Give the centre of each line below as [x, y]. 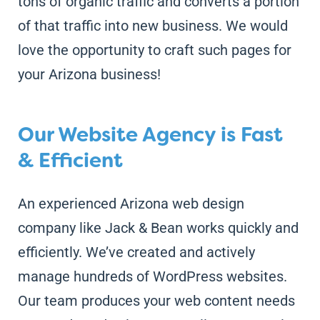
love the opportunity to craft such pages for [154, 50]
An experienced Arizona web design [131, 203]
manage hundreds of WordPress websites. [152, 276]
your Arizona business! [89, 74]
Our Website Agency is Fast [150, 134]
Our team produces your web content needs [156, 300]
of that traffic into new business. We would [152, 25]
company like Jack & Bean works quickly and [158, 227]
